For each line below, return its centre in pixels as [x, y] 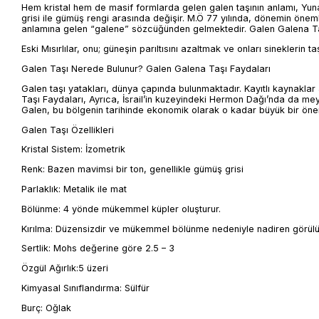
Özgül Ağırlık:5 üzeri [65, 268]
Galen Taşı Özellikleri [68, 130]
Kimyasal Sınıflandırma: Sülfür [85, 288]
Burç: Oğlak [46, 308]
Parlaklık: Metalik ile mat [74, 189]
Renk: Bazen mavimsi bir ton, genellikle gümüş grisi [132, 169]
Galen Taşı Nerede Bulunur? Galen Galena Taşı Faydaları [146, 68]
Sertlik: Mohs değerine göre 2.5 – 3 [98, 249]
